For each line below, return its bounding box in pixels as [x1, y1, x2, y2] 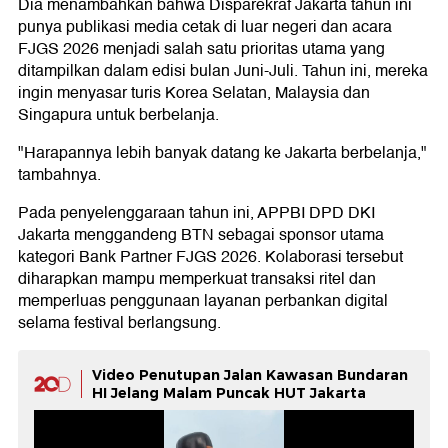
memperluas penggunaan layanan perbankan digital [18, 288, 388, 315]
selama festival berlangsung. [18, 310, 221, 337]
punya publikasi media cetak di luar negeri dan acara [18, 14, 392, 41]
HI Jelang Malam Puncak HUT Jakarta [92, 384, 366, 403]
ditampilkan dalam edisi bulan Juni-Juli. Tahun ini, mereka [18, 58, 428, 85]
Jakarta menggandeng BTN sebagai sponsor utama [18, 222, 384, 249]
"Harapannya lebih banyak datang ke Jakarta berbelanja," [18, 140, 427, 167]
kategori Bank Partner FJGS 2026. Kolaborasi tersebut [18, 244, 403, 271]
